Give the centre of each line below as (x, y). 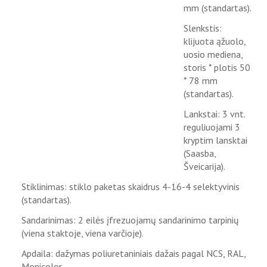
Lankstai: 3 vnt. (214, 114)
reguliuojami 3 (212, 127)
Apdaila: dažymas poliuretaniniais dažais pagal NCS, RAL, (133, 253)
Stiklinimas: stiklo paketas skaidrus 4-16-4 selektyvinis (131, 187)
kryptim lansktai (215, 140)
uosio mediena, (213, 54)
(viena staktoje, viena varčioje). (83, 233)
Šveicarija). (204, 166)
